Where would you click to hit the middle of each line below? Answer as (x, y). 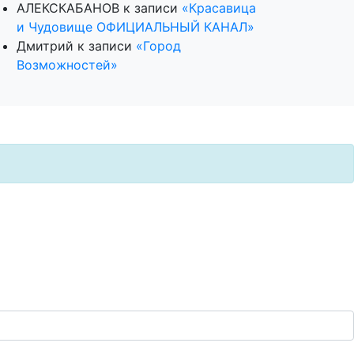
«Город (158, 45)
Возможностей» (67, 64)
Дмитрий (45, 45)
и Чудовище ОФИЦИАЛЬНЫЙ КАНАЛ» (136, 26)
